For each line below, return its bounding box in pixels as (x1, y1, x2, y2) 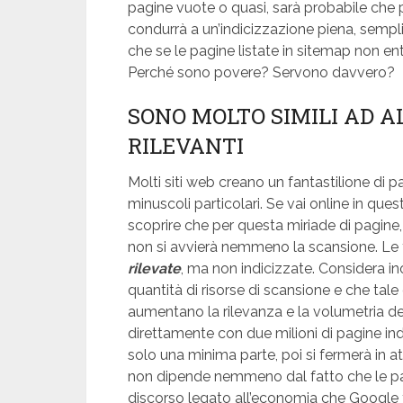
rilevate (128, 259, 181, 277)
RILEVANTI (128, 130, 244, 160)
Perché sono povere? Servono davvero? (128, 63, 395, 81)
